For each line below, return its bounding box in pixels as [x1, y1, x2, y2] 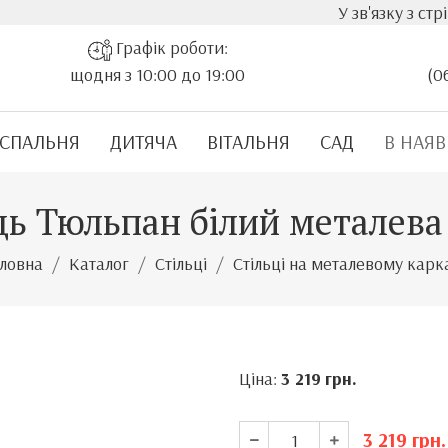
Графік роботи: [111, 36, 228, 59]
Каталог [69, 252, 129, 275]
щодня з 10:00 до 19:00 [70, 62, 245, 86]
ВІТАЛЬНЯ [207, 129, 290, 154]
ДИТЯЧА [110, 129, 177, 154]
